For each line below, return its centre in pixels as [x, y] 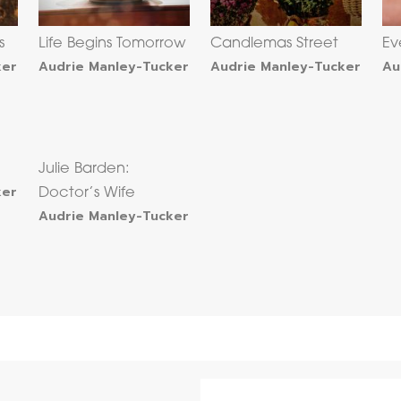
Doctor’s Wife [87, 194]
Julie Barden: [85, 170]
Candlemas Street [275, 44]
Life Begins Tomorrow [113, 44]
